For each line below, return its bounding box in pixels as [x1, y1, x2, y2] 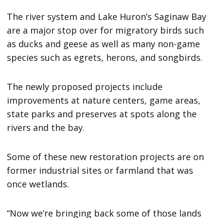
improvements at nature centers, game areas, [7, 94, 201, 106]
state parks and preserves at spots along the [7, 108, 197, 120]
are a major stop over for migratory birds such [7, 24, 204, 36]
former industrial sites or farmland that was [7, 164, 194, 176]
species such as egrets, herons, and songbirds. [7, 51, 203, 63]
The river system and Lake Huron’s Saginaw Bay [7, 10, 207, 22]
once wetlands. [7, 178, 70, 190]
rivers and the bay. [7, 121, 85, 133]
